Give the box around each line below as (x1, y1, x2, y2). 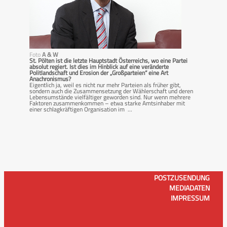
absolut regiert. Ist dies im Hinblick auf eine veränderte (29, 61, 169, 71)
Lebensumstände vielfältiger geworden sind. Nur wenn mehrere (29, 92, 191, 102)
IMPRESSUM (171, 192, 210, 203)
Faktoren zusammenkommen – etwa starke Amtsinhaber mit (29, 98, 185, 108)
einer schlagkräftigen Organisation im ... (29, 104, 132, 114)
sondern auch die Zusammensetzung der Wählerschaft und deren (29, 86, 193, 96)
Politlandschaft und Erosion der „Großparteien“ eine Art (29, 67, 168, 78)
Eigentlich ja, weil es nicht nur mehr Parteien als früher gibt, (29, 80, 181, 90)
